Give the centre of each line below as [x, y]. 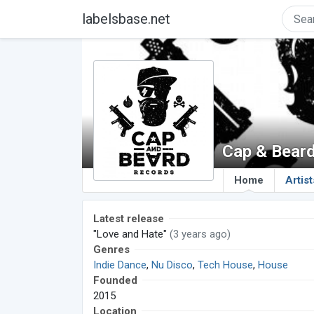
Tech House [225, 265]
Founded [115, 280]
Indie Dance [120, 265]
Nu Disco [172, 265]
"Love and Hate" [131, 234]
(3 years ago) [200, 234]
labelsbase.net [126, 19]
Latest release [129, 219]
